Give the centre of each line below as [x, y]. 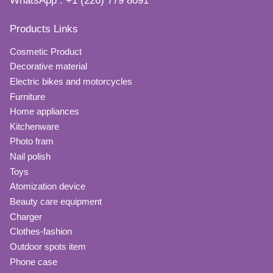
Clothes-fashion [41, 232]
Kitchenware [34, 126]
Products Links [44, 29]
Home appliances [44, 112]
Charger [26, 216]
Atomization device [48, 186]
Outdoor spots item [48, 246]
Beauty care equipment [56, 201]
